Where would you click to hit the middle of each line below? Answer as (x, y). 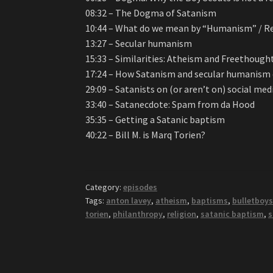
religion (182, 214)
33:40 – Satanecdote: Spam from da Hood (170, 104)
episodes (140, 187)
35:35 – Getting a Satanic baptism (155, 119)
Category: (105, 187)
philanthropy (138, 214)
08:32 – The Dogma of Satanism (151, 12)
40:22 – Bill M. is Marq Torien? (146, 134)
